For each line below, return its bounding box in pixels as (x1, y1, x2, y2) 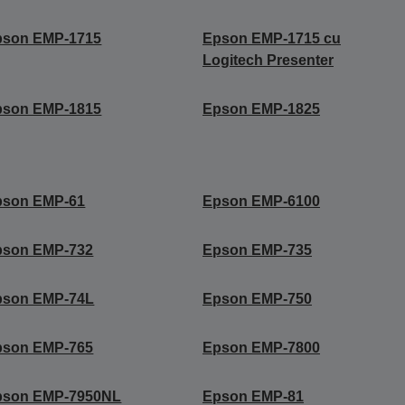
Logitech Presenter (202, 52, 334, 68)
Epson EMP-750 (202, 290, 312, 306)
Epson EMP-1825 (202, 100, 320, 117)
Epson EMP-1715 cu (202, 30, 341, 46)
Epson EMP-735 (202, 241, 312, 258)
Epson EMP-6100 (202, 193, 320, 209)
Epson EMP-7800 (202, 339, 320, 355)
